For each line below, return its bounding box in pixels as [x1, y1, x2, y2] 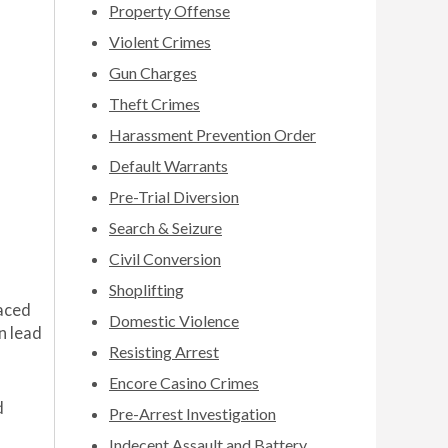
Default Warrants [109, 156, 228, 175]
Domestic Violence [109, 311, 239, 330]
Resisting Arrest [109, 342, 219, 361]
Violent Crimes [109, 32, 211, 51]
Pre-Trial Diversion [109, 187, 239, 206]
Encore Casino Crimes [109, 373, 259, 392]
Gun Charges [109, 63, 197, 82]
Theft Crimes [109, 94, 200, 113]
